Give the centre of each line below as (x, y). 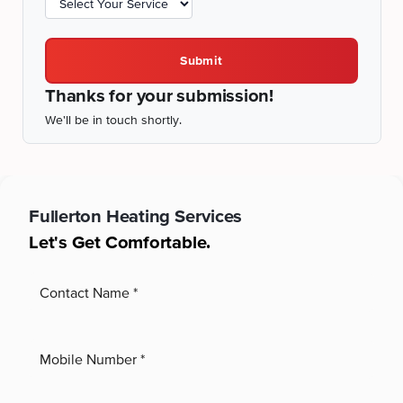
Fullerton (65, 215)
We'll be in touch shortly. (113, 120)
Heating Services (174, 215)
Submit (201, 60)
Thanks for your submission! (159, 94)
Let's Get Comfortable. (120, 242)
